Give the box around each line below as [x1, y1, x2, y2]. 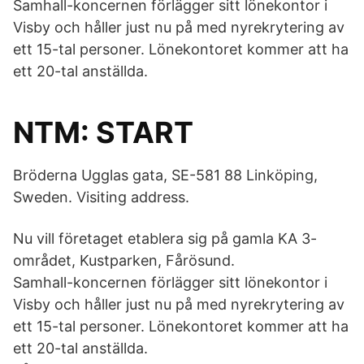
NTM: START [13, 115, 193, 150]
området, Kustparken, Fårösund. [13, 252, 235, 269]
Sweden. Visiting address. [13, 188, 189, 206]
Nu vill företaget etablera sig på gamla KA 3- [13, 230, 317, 247]
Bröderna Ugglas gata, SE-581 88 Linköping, [13, 167, 318, 184]
